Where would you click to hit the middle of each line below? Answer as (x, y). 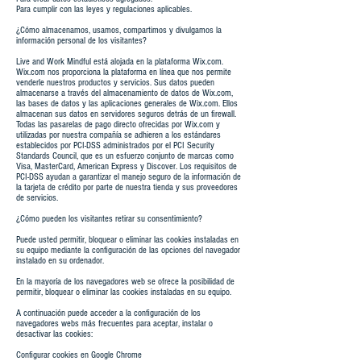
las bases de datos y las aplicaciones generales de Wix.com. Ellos (127, 104)
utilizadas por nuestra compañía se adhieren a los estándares (118, 135)
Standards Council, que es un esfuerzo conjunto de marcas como (125, 156)
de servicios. (37, 198)
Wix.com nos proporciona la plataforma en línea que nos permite (124, 72)
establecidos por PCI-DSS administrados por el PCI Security (115, 145)
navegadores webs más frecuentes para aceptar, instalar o (114, 324)
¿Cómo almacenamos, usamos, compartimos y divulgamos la (119, 30)
